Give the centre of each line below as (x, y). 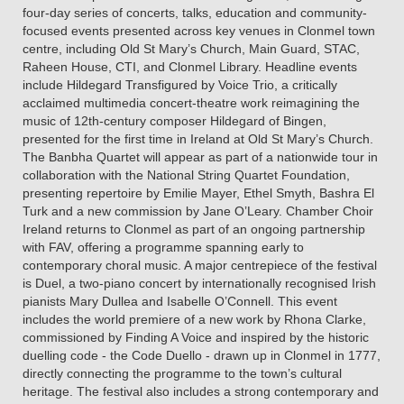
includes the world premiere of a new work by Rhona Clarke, (194, 320)
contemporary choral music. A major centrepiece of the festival (200, 266)
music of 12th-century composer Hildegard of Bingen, (174, 121)
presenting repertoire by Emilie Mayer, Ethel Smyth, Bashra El (198, 193)
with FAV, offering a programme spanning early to (163, 248)
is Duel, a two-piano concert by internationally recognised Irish (199, 284)
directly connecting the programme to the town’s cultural (182, 374)
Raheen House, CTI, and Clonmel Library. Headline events (190, 67)
